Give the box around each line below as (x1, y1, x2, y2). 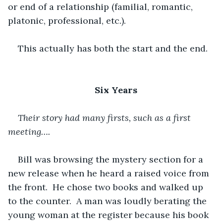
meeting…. (8, 125, 50, 137)
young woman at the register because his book (8, 209, 211, 221)
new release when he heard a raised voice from (8, 167, 212, 179)
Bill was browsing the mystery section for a (18, 153, 206, 165)
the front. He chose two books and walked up (8, 181, 206, 193)
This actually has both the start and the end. (18, 42, 208, 54)
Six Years (95, 84, 137, 96)
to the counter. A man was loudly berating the (8, 195, 209, 207)
